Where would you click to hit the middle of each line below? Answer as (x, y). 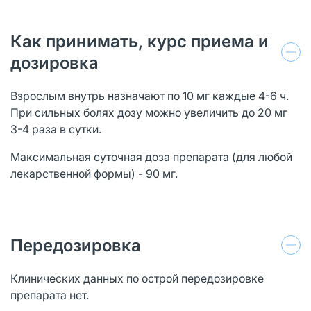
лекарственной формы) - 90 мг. (94, 173)
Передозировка (76, 245)
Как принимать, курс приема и (140, 41)
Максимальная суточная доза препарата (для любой (151, 157)
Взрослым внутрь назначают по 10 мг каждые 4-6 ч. (150, 95)
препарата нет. (50, 295)
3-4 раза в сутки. (56, 129)
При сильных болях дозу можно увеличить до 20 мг (149, 112)
